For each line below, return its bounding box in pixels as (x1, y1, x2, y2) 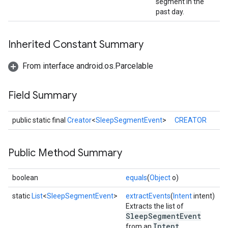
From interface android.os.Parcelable (22, 61, 153, 71)
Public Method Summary (8, 147, 122, 159)
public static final (12, 116, 67, 124)
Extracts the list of (126, 202, 184, 210)
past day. (156, 8, 184, 16)
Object (150, 174, 170, 182)
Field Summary (8, 89, 77, 102)
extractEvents (126, 192, 170, 200)
